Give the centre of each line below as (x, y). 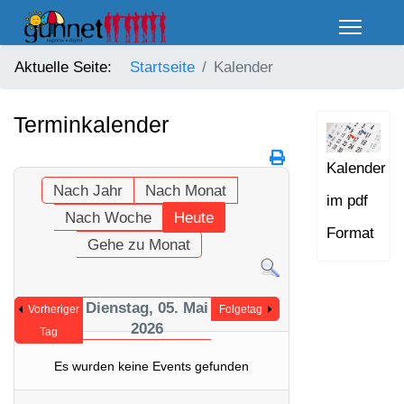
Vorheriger (53, 309)
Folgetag (240, 309)
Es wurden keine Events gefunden (151, 366)
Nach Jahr (87, 191)
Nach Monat (185, 191)
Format (350, 233)
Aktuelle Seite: (68, 67)
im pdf (347, 200)
